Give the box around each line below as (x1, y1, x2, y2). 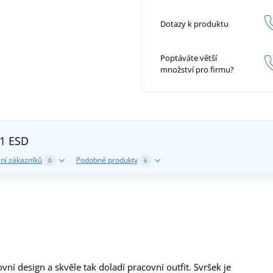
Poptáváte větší (160, 52, 217, 64)
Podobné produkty (76, 154, 138, 165)
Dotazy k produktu (160, 18, 229, 29)
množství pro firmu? (160, 64, 234, 76)
